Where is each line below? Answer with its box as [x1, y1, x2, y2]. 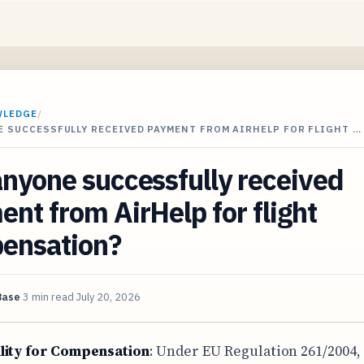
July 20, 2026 [76, 290, 141, 305]
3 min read [23, 290, 74, 305]
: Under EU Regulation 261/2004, [149, 340, 361, 361]
